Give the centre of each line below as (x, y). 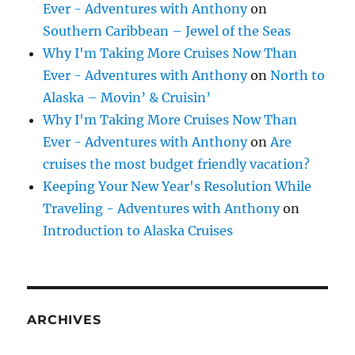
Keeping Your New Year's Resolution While (177, 186)
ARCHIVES (64, 319)
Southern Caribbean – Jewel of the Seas (167, 31)
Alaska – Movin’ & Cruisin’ (127, 97)
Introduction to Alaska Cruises (138, 230)
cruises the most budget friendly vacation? (177, 164)
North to (298, 75)
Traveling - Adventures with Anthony (162, 208)
